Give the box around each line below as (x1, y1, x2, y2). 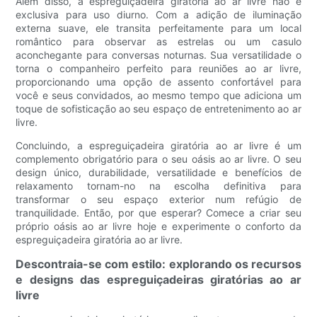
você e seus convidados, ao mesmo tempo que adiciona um (16, 89, 301, 102)
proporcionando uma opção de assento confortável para (16, 76, 301, 88)
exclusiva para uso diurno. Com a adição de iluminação (16, 8, 301, 21)
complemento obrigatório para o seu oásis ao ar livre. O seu (16, 153, 301, 166)
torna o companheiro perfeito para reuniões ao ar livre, (16, 62, 301, 75)
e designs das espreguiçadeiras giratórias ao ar (16, 272, 301, 287)
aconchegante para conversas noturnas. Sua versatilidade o (16, 49, 301, 62)
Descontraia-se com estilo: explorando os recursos (16, 257, 301, 272)
